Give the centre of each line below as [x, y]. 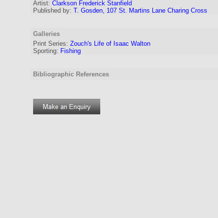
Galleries [46, 34]
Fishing [71, 51]
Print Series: [51, 44]
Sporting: [46, 51]
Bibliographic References [71, 74]
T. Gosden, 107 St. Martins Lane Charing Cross [140, 10]
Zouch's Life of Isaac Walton [110, 44]
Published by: [52, 10]
